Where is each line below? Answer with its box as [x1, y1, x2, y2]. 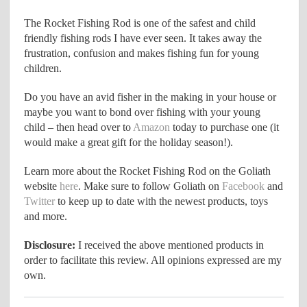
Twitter [24, 195, 56, 207]
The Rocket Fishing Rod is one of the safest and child [24, 16, 256, 29]
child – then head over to [24, 121, 134, 133]
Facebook [222, 180, 265, 192]
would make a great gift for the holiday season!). [24, 136, 234, 148]
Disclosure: [24, 238, 76, 251]
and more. [24, 210, 68, 222]
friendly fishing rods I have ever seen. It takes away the [24, 32, 262, 44]
